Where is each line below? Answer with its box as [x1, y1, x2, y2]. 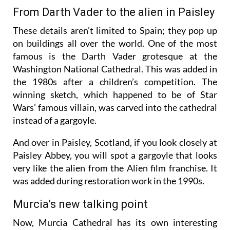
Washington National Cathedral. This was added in [13, 82, 217, 94]
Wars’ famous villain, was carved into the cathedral [13, 121, 217, 132]
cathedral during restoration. [13, 2, 128, 14]
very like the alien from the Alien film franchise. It [13, 181, 217, 193]
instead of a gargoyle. [13, 133, 97, 145]
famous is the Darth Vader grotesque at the [13, 69, 217, 81]
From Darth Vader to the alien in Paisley [13, 25, 215, 38]
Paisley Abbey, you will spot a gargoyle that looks [13, 168, 217, 180]
